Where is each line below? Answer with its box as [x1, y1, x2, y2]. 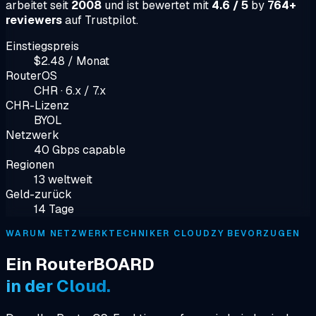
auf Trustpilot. [62, 12, 138, 28]
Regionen [6, 157, 54, 172]
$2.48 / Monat [34, 53, 109, 68]
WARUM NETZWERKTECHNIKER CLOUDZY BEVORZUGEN [6, 227, 300, 239]
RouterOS [6, 68, 57, 83]
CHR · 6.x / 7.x [34, 83, 106, 98]
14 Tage [34, 201, 74, 217]
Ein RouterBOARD [6, 253, 154, 275]
